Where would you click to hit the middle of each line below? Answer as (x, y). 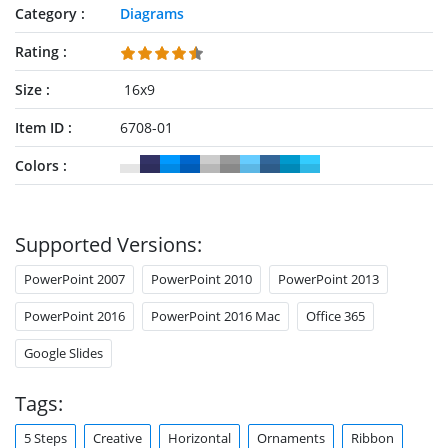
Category (46, 13)
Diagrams (151, 13)
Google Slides (63, 353)
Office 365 (335, 316)
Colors (37, 165)
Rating (37, 51)
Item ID (39, 127)
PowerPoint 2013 (328, 279)
